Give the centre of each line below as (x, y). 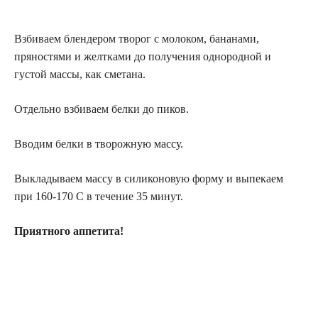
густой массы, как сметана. (80, 75)
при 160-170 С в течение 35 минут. (99, 197)
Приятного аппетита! (69, 231)
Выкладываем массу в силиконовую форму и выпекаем (149, 179)
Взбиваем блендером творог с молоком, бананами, (137, 39)
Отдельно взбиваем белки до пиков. (102, 109)
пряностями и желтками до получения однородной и (143, 57)
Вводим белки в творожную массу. (99, 144)
